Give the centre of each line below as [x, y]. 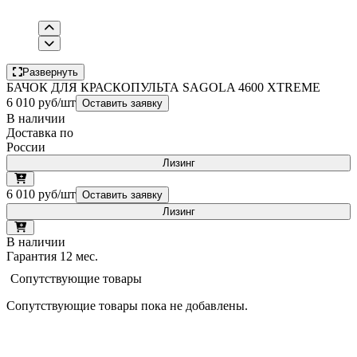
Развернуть [50, 72]
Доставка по [40, 132]
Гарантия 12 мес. [52, 256]
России [26, 147]
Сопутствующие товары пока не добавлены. [127, 305]
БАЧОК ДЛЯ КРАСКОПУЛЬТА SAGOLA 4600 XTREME [163, 87]
